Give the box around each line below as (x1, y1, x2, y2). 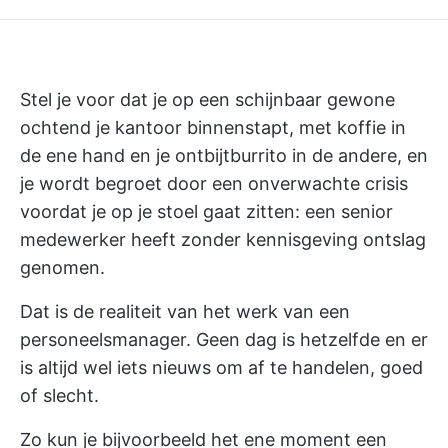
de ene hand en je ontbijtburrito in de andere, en (20, 145, 428, 166)
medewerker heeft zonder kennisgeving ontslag (20, 229, 426, 250)
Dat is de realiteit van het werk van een (20, 301, 350, 322)
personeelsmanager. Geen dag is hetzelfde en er (20, 329, 428, 350)
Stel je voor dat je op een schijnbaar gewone (20, 89, 395, 110)
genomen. (20, 257, 105, 278)
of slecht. (20, 385, 99, 406)
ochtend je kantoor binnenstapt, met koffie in (20, 117, 406, 138)
